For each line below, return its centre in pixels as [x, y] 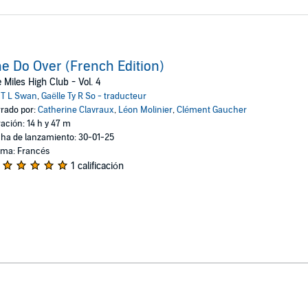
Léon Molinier [145, 110]
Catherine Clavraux [76, 110]
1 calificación [97, 166]
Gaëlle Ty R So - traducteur [93, 96]
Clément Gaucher [211, 110]
